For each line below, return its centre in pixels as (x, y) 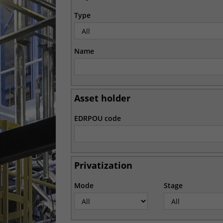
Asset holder (102, 98)
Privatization (103, 165)
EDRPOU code (98, 118)
